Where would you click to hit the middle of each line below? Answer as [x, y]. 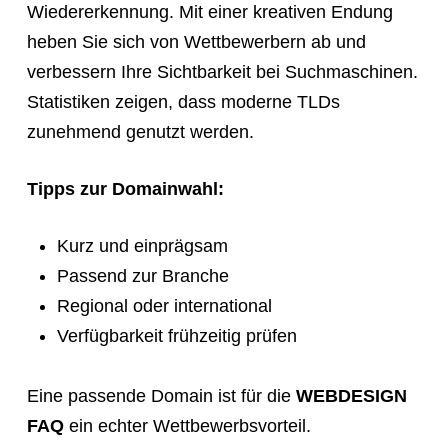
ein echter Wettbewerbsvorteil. [187, 425]
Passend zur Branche [142, 275]
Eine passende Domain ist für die [161, 395]
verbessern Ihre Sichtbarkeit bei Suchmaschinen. [222, 71]
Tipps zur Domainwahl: [125, 188]
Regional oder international [164, 305]
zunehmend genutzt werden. [140, 131]
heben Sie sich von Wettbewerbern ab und [196, 41]
